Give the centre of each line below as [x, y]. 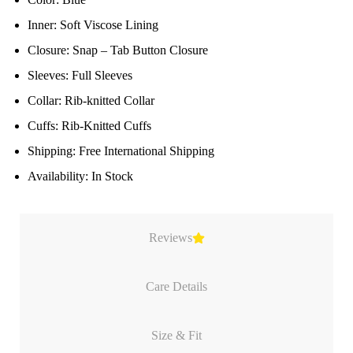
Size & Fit [176, 336]
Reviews [170, 238]
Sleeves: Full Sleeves [80, 76]
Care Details [176, 287]
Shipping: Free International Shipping [121, 151]
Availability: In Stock [80, 176]
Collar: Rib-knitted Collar [91, 101]
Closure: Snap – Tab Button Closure [118, 50]
